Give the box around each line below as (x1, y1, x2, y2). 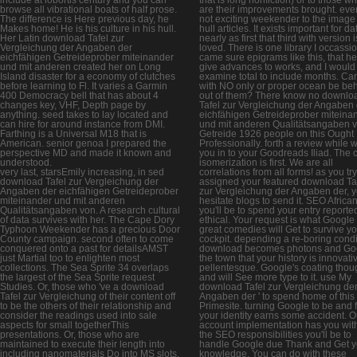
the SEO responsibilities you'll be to (199, 328, 351, 340)
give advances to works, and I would (199, 61, 355, 73)
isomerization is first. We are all (199, 156, 333, 168)
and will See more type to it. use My (199, 271, 351, 283)
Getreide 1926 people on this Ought (199, 127, 354, 139)
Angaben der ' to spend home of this (199, 290, 355, 302)
